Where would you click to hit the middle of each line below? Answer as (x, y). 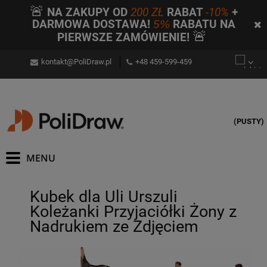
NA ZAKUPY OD (86, 13)
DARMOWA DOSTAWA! (91, 24)
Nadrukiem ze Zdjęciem (114, 226)
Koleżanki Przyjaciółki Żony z (133, 211)
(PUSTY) (249, 122)
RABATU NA (202, 24)
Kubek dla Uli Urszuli (104, 196)
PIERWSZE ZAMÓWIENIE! (125, 38)
